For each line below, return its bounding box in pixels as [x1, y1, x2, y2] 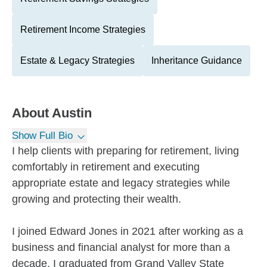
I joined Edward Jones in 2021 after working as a [12, 225, 243, 237]
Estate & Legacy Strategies [20, 55, 135, 66]
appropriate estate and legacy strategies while [12, 177, 230, 189]
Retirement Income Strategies [20, 24, 145, 35]
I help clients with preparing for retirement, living [12, 145, 239, 157]
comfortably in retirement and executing [12, 161, 200, 173]
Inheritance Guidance [151, 55, 242, 66]
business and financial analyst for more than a [12, 241, 230, 253]
